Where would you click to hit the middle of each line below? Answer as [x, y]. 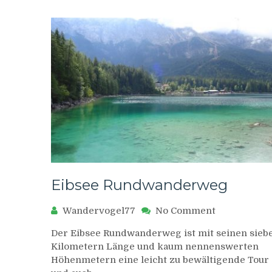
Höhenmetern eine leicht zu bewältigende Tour [160, 260]
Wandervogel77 [99, 211]
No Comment [185, 211]
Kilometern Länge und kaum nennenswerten [155, 247]
